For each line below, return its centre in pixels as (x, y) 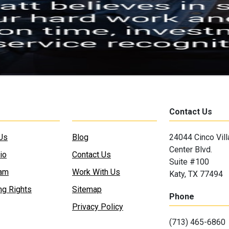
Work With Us (96, 172)
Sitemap (87, 189)
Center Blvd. (191, 150)
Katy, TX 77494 (196, 174)
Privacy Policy (98, 207)
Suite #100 (189, 162)
